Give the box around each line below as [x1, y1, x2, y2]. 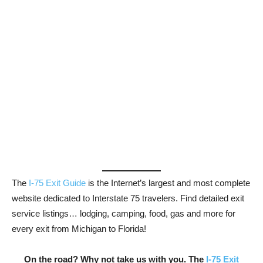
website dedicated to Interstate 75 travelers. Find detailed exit [12, 193, 244, 203]
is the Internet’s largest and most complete [86, 178, 250, 188]
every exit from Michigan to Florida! [12, 224, 146, 234]
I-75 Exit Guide [29, 178, 86, 188]
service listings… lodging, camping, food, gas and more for [12, 208, 235, 218]
